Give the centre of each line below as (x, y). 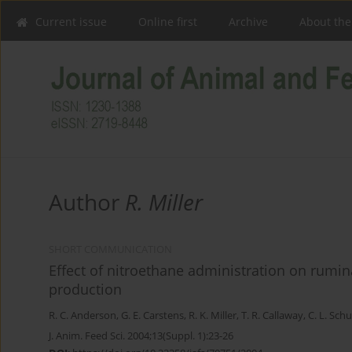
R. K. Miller (213, 316)
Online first (168, 22)
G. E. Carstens (152, 316)
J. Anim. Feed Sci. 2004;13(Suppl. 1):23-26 (141, 336)
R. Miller (164, 202)
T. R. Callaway (272, 316)
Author (87, 202)
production (85, 290)
